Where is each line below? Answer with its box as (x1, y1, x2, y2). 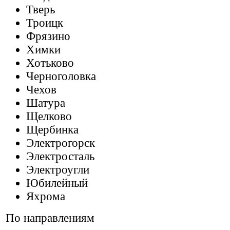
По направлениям (6, 212, 94, 224)
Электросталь (26, 150, 94, 163)
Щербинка (26, 123, 79, 136)
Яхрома (26, 190, 65, 203)
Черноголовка (26, 70, 96, 83)
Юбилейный (26, 177, 88, 189)
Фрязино (26, 30, 70, 43)
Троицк (26, 16, 63, 29)
